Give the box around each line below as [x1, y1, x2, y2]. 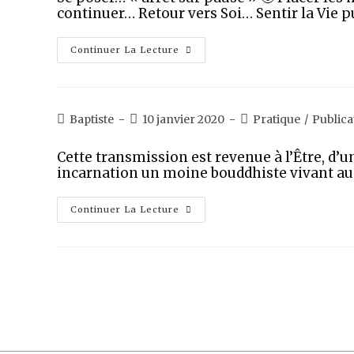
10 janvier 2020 [142, 112, 224, 126]
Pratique [253, 112, 300, 126]
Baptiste [70, 112, 114, 126]
